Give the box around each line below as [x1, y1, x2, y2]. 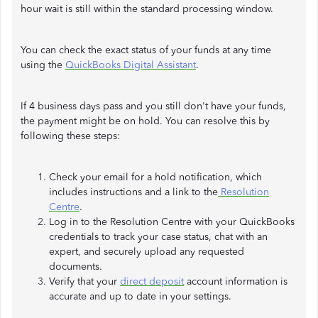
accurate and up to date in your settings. [49, 290, 231, 302]
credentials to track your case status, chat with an [49, 231, 268, 243]
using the [21, 59, 65, 71]
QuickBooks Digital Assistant [65, 59, 196, 71]
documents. [49, 261, 102, 273]
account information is [184, 275, 287, 287]
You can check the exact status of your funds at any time [21, 44, 271, 56]
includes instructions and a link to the [49, 186, 218, 198]
